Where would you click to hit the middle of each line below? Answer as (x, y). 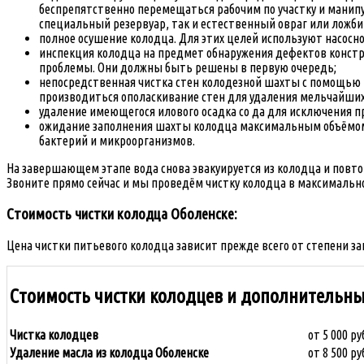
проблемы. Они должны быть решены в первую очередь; (188, 68)
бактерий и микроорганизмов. (117, 141)
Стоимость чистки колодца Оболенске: (122, 214)
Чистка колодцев (54, 335)
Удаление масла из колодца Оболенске (110, 353)
